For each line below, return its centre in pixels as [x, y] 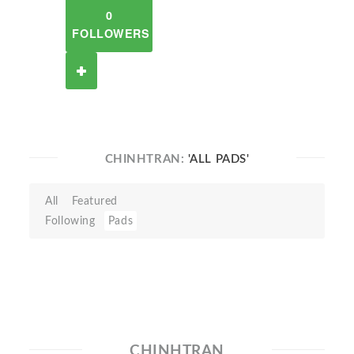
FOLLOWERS [111, 33]
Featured [95, 201]
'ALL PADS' [218, 159]
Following [70, 221]
